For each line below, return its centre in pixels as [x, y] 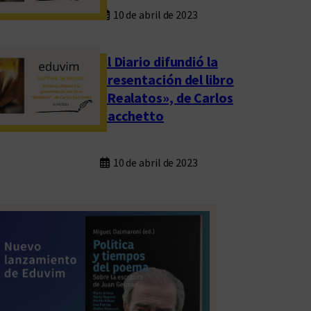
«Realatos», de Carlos [166, 97]
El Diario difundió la [159, 61]
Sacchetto [132, 115]
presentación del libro [167, 79]
